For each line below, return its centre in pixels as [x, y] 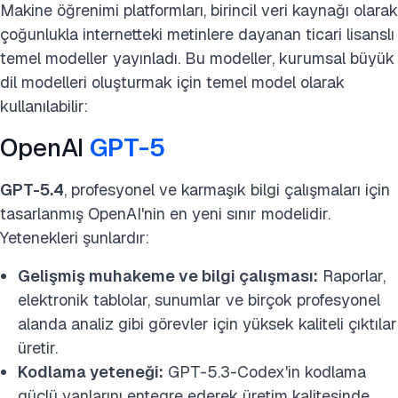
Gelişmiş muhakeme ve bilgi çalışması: [168, 276]
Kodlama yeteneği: [91, 372]
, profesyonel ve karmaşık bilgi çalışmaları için [227, 190]
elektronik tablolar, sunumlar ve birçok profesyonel [199, 300]
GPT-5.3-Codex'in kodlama [265, 372]
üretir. [38, 348]
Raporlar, [352, 276]
